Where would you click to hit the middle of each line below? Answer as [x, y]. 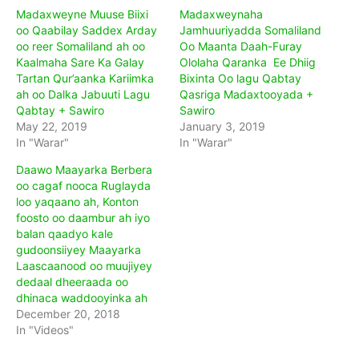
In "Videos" [45, 329]
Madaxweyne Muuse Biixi [82, 14]
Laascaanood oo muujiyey [84, 265]
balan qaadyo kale [65, 233]
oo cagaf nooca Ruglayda [83, 185]
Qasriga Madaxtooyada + [246, 94]
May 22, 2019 [52, 126]
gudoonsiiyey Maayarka [79, 249]
